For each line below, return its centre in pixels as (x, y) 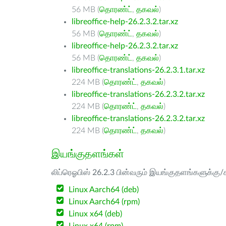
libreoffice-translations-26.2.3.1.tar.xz (138, 70)
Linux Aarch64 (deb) (104, 190)
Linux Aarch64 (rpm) (104, 202)
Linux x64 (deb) (96, 214)
